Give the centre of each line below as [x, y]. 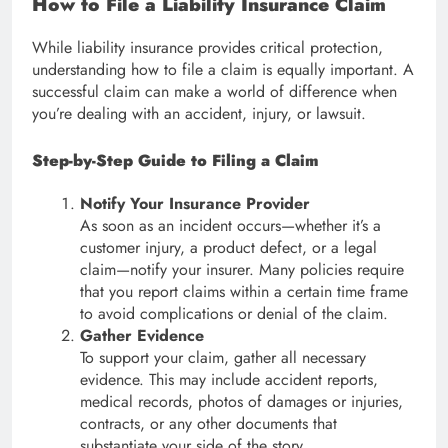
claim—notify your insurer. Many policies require [242, 269]
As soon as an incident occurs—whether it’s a [230, 225]
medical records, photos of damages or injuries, [241, 401]
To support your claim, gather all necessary [223, 357]
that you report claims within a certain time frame [244, 291]
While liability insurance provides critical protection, [207, 47]
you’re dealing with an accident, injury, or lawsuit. [199, 113]
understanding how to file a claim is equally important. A [223, 69]
